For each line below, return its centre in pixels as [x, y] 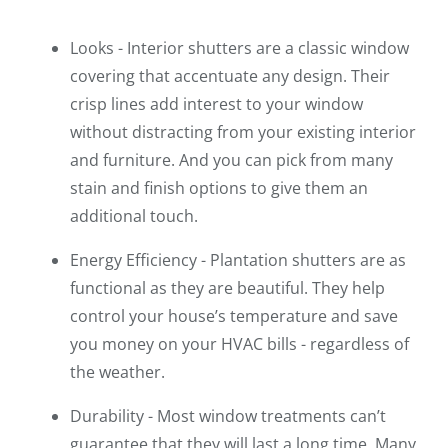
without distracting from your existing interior [243, 132]
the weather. [117, 372]
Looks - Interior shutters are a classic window [239, 48]
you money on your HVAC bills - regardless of [239, 344]
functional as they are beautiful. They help [227, 288]
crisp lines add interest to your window [216, 104]
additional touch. [134, 216]
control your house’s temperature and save [234, 316]
